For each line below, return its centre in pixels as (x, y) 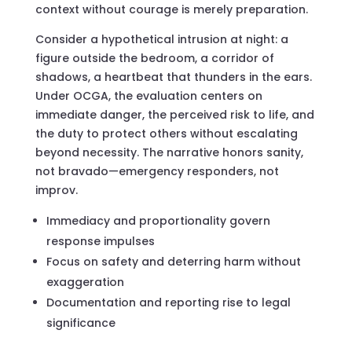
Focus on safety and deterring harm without (173, 261)
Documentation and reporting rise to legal (168, 302)
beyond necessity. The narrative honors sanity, (169, 152)
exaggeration (85, 282)
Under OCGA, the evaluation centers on (148, 95)
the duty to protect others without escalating (166, 133)
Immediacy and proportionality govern (158, 220)
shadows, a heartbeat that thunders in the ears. (173, 77)
